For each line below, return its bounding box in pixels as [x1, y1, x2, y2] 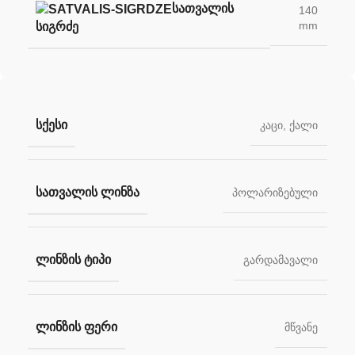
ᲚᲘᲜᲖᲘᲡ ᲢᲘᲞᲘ [36, 253, 111, 267]
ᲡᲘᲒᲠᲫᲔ [36, 20, 78, 34]
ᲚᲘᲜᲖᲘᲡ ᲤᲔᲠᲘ [36, 320, 117, 334]
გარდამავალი [243, 254, 318, 267]
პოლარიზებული [232, 186, 318, 200]
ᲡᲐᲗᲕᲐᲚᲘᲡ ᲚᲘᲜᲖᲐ [36, 185, 139, 200]
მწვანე [284, 321, 318, 334]
